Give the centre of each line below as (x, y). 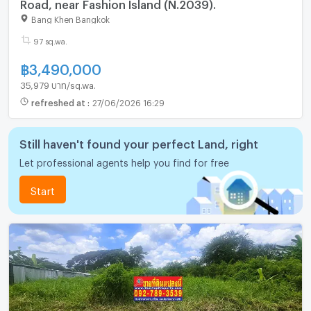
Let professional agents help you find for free (124, 161)
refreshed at (59, 102)
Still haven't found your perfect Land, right (138, 142)
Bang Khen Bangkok (70, 18)
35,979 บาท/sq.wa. (58, 83)
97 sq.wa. (50, 40)
